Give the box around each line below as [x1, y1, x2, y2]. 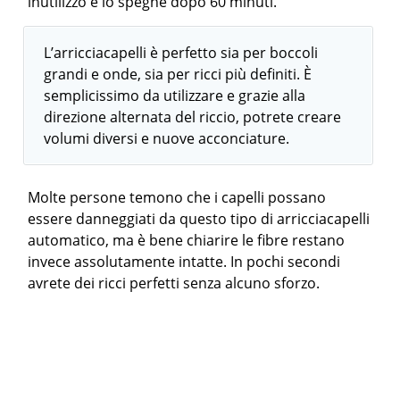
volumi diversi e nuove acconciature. [44, 129, 290, 148]
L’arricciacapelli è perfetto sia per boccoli [44, 43, 319, 62]
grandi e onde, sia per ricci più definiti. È [44, 64, 312, 84]
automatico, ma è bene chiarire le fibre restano [28, 230, 346, 250]
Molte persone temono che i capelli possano [28, 187, 327, 207]
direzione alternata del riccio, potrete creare [44, 107, 342, 127]
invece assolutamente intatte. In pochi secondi [28, 252, 341, 271]
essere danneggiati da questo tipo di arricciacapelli [28, 209, 371, 229]
